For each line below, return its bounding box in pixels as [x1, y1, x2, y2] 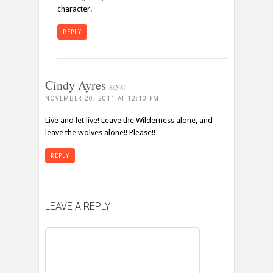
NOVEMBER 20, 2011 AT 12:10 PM [45, 94, 159, 102]
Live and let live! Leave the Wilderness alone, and [45, 115, 213, 125]
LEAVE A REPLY [45, 200, 110, 212]
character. [57, 4, 92, 13]
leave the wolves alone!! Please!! [45, 127, 155, 137]
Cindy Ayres [45, 76, 109, 93]
